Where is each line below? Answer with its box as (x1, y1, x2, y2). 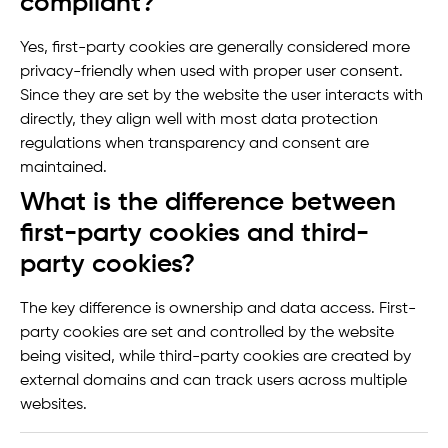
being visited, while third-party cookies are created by (20, 349, 411, 366)
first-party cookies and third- (20, 221, 369, 248)
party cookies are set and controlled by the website (20, 325, 394, 342)
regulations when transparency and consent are (20, 136, 369, 153)
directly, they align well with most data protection (20, 112, 378, 129)
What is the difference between (20, 190, 396, 217)
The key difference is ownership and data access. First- (20, 301, 416, 318)
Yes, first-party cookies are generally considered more (20, 40, 410, 57)
